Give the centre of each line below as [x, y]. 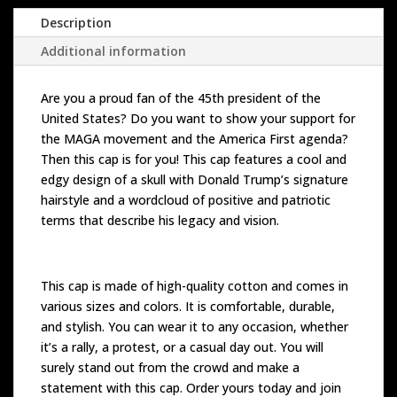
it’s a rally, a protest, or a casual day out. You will [182, 346]
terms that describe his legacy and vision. [160, 220]
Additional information [113, 51]
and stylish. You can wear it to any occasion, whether [195, 326]
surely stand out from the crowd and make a [170, 367]
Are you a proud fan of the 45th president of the [181, 97]
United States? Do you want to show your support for [198, 118]
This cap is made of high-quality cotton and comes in [195, 285]
